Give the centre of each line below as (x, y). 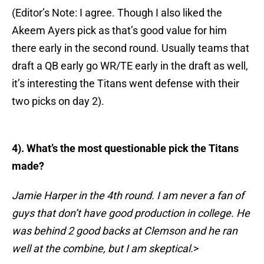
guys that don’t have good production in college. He (131, 213)
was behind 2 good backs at (78, 231)
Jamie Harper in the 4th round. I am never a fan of (128, 196)
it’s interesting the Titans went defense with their (126, 84)
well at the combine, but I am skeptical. (103, 249)
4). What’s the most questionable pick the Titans (125, 148)
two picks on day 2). (58, 101)
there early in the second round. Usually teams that (131, 48)
